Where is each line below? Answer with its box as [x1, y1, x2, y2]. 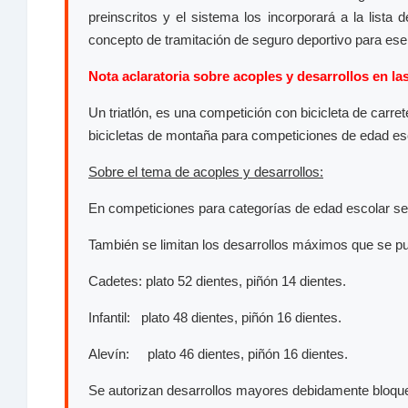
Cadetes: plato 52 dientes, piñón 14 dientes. [88, 273, 346, 290]
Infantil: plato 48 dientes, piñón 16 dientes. [88, 310, 342, 326]
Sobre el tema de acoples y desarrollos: [88, 164, 323, 180]
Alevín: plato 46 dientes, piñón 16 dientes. [88, 346, 348, 362]
